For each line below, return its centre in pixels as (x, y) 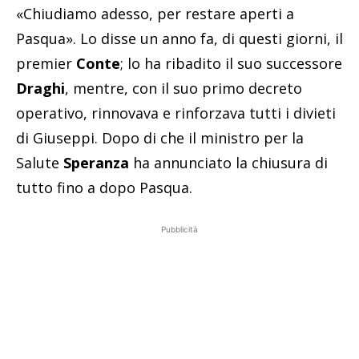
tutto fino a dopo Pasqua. (104, 188)
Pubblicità (179, 230)
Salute (40, 163)
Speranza (96, 163)
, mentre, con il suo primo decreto (184, 89)
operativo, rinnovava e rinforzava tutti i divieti (176, 113)
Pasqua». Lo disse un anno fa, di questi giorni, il (179, 39)
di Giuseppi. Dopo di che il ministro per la (160, 138)
